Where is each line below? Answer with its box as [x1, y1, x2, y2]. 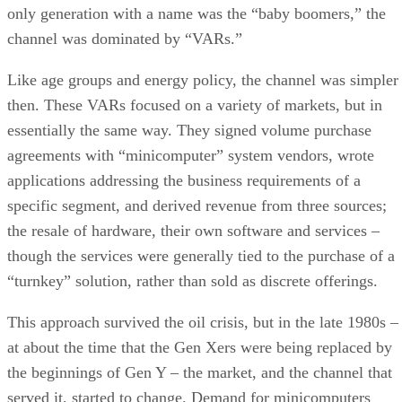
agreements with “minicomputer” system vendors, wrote [7, 145, 374, 164]
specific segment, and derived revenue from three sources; [7, 196, 387, 214]
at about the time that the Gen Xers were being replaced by [7, 337, 392, 356]
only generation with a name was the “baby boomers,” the [7, 4, 386, 22]
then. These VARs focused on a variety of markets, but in [7, 95, 382, 114]
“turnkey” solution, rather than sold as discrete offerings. [7, 271, 378, 290]
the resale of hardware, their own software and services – [7, 221, 380, 240]
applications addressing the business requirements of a [7, 170, 361, 189]
